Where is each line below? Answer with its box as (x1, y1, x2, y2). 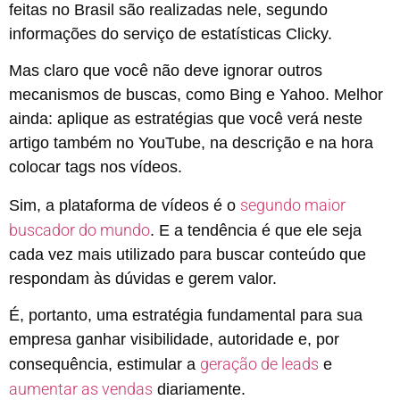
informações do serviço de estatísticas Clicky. (9, 24, 332, 43)
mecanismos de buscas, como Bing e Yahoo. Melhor (9, 86, 383, 104)
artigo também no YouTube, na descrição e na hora (9, 134, 373, 153)
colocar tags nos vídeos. (9, 158, 182, 177)
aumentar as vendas (9, 379, 153, 398)
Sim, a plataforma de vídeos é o (9, 196, 240, 214)
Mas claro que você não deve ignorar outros (9, 62, 322, 80)
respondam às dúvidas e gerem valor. (9, 269, 277, 287)
